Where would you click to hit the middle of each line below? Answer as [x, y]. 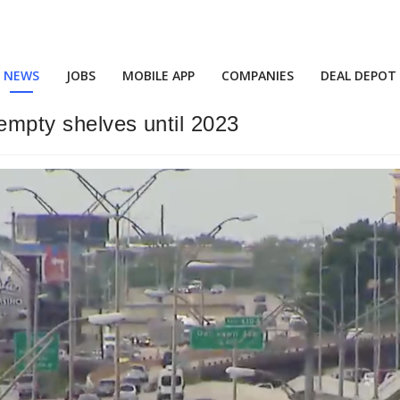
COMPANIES [258, 75]
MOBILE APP [158, 75]
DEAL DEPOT [358, 75]
